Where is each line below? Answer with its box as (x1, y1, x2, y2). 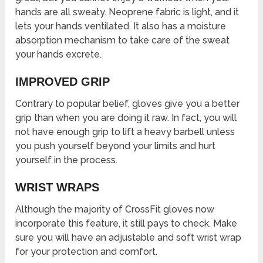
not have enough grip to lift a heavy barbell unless (15, 126, 235, 137)
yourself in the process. (15, 154, 118, 166)
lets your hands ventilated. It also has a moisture (15, 20, 227, 32)
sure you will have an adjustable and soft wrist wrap (15, 231, 242, 243)
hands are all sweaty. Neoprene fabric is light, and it (15, 6, 240, 18)
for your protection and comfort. (15, 245, 158, 257)
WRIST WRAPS (15, 180, 100, 194)
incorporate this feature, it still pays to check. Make (15, 217, 238, 229)
